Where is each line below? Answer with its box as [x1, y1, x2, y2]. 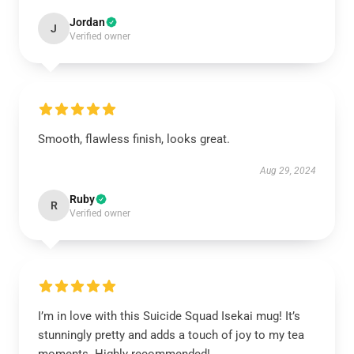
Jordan [70, 16, 105, 28]
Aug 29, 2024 [260, 165, 316, 176]
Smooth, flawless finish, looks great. [38, 132, 230, 146]
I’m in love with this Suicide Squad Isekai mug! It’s [38, 309, 300, 323]
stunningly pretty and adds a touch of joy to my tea [38, 328, 304, 342]
